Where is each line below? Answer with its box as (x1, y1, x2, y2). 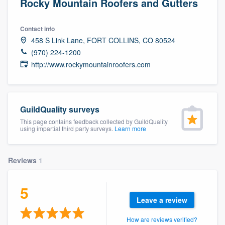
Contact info (20, 24, 55, 33)
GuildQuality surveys (20, 103, 99, 115)
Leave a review (136, 194, 187, 205)
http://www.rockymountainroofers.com (31, 59, 151, 69)
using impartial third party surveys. (20, 124, 115, 133)
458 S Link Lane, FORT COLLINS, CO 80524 (31, 35, 175, 45)
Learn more (115, 124, 146, 133)
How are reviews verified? (126, 214, 197, 223)
